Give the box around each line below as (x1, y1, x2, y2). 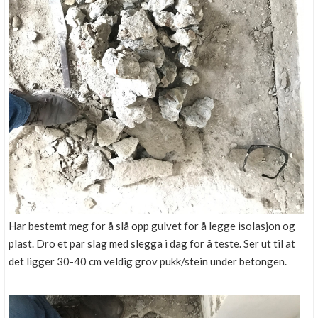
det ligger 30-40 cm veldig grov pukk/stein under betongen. (9, 255, 287, 268)
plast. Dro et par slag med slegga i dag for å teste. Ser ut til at (9, 237, 295, 251)
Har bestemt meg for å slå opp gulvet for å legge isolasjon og (9, 219, 295, 233)
